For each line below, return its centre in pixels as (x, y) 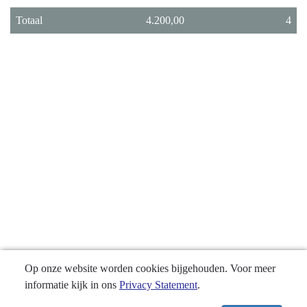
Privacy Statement (158, 285)
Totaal (29, 20)
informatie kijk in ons (72, 285)
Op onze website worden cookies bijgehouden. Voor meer (150, 268)
